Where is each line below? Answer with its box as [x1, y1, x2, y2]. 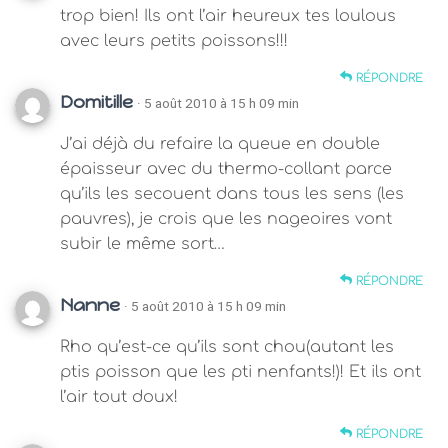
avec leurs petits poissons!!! [60, 31, 288, 50]
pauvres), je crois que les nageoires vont [60, 209, 392, 228]
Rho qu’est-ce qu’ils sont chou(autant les [60, 337, 394, 356]
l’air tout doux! [60, 387, 178, 406]
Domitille [60, 90, 133, 113]
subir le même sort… [60, 234, 225, 253]
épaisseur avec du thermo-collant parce [60, 159, 392, 178]
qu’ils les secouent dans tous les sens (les [60, 184, 404, 203]
